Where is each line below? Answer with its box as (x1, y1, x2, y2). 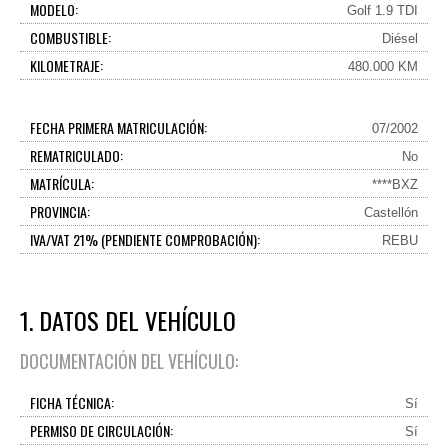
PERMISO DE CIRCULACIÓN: (30, 420, 173, 441)
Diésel (382, 31, 418, 46)
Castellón (364, 205, 418, 220)
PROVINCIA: (30, 201, 90, 222)
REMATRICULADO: (30, 145, 123, 166)
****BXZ (372, 177, 418, 192)
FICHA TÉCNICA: (30, 392, 114, 413)
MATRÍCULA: (30, 173, 94, 194)
